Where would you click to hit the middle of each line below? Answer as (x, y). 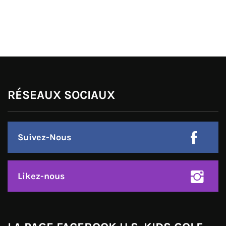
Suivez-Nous (45, 137)
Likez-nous (41, 176)
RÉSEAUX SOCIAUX (61, 95)
